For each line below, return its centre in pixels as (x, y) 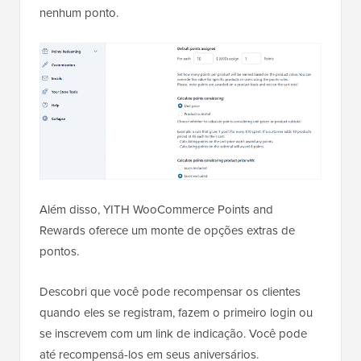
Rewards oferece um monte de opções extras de (167, 230)
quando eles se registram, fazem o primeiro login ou (176, 312)
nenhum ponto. (79, 12)
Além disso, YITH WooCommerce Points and (156, 209)
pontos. (59, 251)
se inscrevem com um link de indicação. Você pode (173, 333)
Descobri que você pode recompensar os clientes (170, 291)
